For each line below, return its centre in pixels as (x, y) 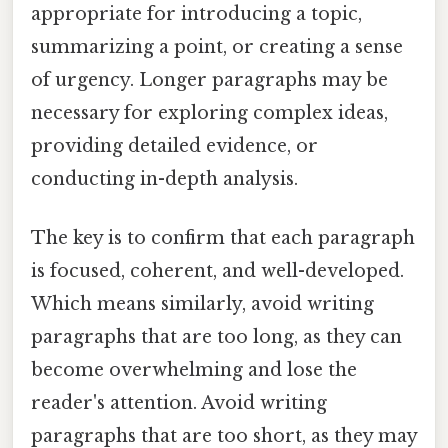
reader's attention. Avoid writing (179, 403)
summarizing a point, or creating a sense (217, 47)
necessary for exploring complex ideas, (209, 113)
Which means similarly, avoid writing (202, 304)
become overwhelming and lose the (194, 370)
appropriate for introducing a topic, (196, 14)
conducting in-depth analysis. (164, 179)
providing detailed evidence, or (174, 146)
